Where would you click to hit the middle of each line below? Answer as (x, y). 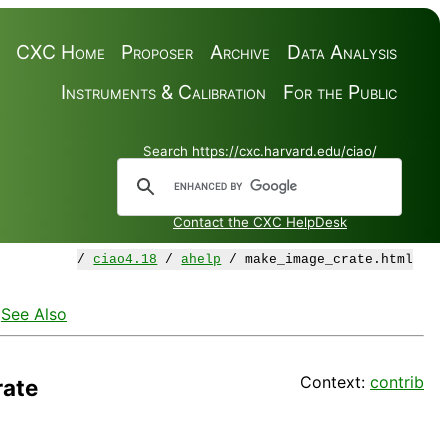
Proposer (157, 51)
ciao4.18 (125, 260)
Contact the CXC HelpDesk (260, 222)
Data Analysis (341, 51)
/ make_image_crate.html (317, 260)
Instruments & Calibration (163, 91)
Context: (335, 382)
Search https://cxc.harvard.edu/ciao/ (260, 151)
